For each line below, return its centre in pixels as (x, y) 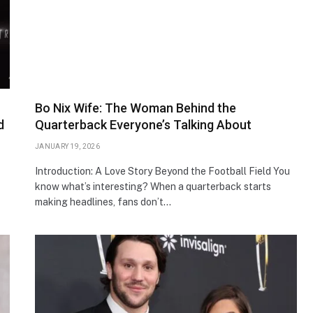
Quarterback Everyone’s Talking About (143, 124)
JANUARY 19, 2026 (67, 146)
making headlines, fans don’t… (103, 202)
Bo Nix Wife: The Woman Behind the (136, 108)
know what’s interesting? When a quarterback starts (153, 186)
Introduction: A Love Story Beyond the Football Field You (162, 171)
